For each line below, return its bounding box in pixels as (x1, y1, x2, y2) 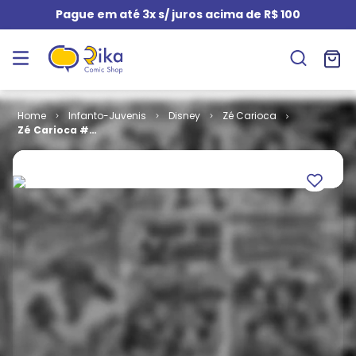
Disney (168, 109, 200, 122)
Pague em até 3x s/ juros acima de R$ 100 (56, 6, 300, 22)
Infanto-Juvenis (68, 109, 146, 122)
